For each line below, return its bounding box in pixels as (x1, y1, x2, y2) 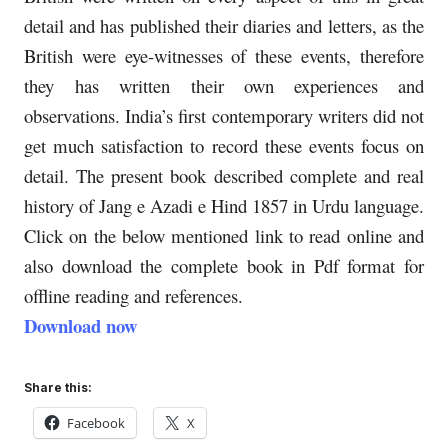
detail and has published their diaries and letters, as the (24, 12, 424, 38)
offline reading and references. (24, 282, 243, 308)
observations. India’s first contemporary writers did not (24, 102, 424, 128)
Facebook (67, 413, 125, 432)
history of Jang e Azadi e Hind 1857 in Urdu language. (24, 192, 424, 218)
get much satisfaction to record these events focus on (24, 132, 424, 158)
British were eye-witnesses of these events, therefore (24, 42, 424, 68)
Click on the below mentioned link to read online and (24, 222, 424, 248)
